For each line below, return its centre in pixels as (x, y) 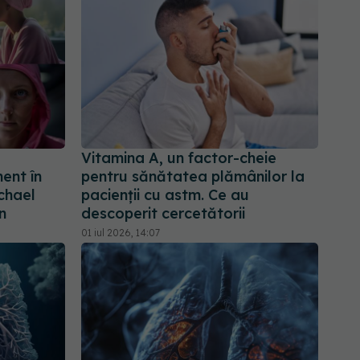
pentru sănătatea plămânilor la (193, 177)
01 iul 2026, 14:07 (121, 233)
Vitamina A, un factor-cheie (179, 158)
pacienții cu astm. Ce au (165, 195)
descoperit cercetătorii (163, 214)
